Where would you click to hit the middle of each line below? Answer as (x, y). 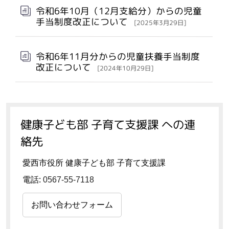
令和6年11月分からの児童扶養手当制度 (118, 56)
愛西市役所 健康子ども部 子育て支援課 (94, 163)
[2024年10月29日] (125, 68)
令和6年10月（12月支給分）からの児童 (119, 11)
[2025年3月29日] (160, 22)
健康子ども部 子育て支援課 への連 (108, 124)
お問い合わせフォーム (72, 204)
